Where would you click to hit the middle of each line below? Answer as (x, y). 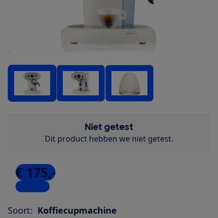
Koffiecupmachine (77, 210)
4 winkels (33, 187)
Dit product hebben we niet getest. (109, 139)
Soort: (20, 210)
